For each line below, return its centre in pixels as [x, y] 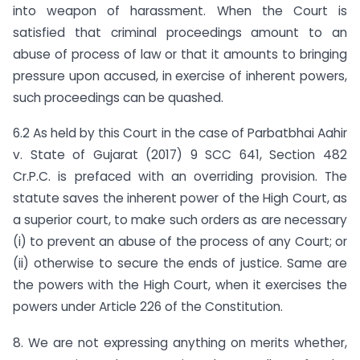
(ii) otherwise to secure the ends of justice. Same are [180, 264]
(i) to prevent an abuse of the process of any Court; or [180, 242]
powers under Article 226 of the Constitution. [148, 307]
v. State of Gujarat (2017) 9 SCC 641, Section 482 [180, 155]
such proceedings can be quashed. [118, 97]
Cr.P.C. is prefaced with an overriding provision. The [180, 177]
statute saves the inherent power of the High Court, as [180, 198]
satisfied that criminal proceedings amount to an [180, 32]
